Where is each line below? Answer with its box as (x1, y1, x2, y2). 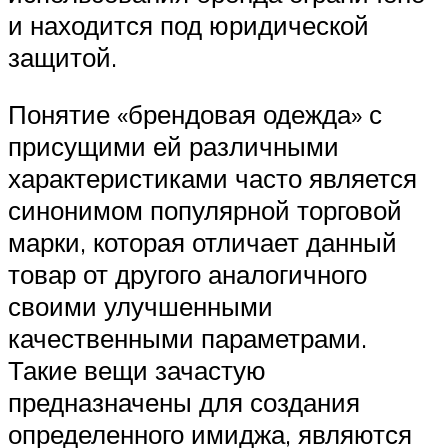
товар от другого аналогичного (8, 258, 367, 291)
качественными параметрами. (8, 322, 367, 355)
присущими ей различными (8, 130, 339, 163)
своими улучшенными (8, 290, 273, 323)
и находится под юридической (8, 8, 369, 41)
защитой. (8, 40, 117, 73)
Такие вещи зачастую (8, 354, 266, 387)
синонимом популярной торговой (8, 194, 402, 227)
